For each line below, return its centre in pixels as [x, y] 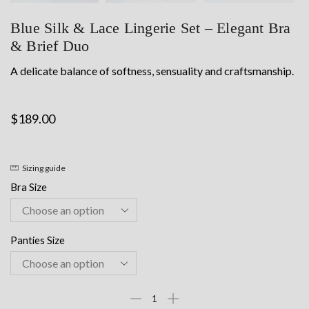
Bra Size [29, 187]
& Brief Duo [50, 46]
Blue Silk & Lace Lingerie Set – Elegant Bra [151, 28]
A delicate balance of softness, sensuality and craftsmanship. [152, 71]
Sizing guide [44, 168]
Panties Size [38, 240]
